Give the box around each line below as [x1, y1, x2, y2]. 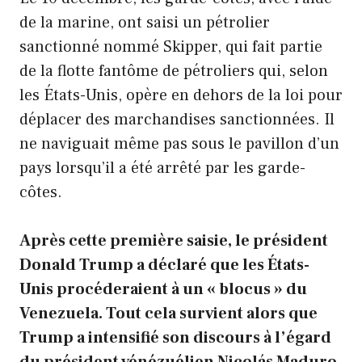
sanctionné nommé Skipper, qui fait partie [19, 36, 322, 58]
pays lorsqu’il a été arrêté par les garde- [19, 158, 305, 179]
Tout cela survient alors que [103, 303, 318, 325]
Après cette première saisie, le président [19, 230, 328, 252]
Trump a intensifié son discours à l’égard [19, 327, 331, 349]
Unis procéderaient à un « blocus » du [19, 279, 307, 301]
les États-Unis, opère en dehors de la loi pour [19, 85, 343, 107]
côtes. [19, 182, 62, 204]
